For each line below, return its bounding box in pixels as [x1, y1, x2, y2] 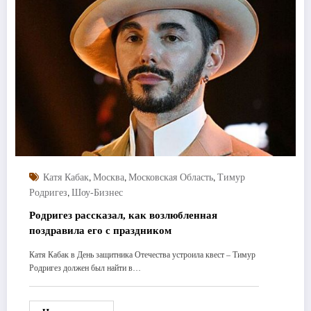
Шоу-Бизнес [72, 187, 123, 198]
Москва [93, 171, 124, 183]
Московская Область [128, 171, 213, 183]
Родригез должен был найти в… [29, 262, 141, 273]
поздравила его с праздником [29, 224, 171, 236]
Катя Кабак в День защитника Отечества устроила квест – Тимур [29, 249, 255, 260]
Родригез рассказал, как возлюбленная [29, 209, 217, 221]
